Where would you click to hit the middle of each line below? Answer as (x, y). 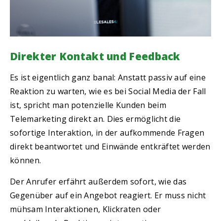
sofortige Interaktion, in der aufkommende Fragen (107, 133)
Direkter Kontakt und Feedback (95, 56)
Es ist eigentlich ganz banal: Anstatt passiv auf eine (108, 78)
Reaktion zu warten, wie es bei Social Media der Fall (108, 92)
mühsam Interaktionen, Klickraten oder (86, 209)
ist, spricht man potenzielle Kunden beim (88, 105)
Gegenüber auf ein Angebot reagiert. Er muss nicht (108, 195)
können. (26, 161)
